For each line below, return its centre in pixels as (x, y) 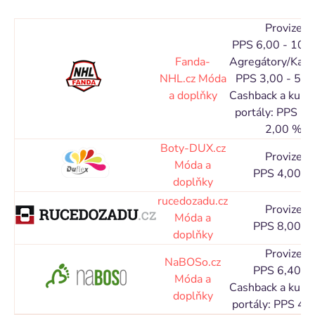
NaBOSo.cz (193, 262)
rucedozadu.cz (193, 201)
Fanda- (193, 62)
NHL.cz (179, 79)
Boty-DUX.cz (193, 148)
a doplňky (193, 96)
